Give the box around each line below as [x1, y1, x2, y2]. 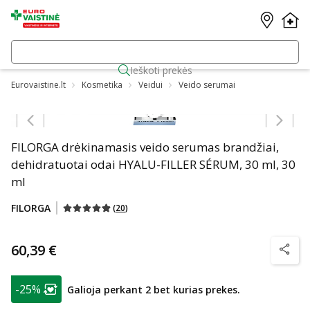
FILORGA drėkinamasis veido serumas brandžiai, [11, 139, 279, 155]
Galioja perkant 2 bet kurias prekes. [67, 282, 240, 296]
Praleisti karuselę [212, 92, 288, 105]
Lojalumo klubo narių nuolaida [35, 288, 194, 304]
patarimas [10, 275, 55, 288]
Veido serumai [179, 78, 235, 91]
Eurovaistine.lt [11, 78, 66, 91]
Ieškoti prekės [129, 64, 192, 77]
